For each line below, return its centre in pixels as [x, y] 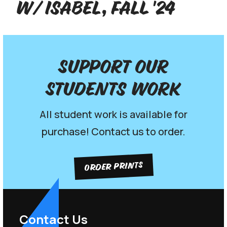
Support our [113, 68]
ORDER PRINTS [113, 167]
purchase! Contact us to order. [113, 132]
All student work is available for [113, 115]
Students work [113, 90]
